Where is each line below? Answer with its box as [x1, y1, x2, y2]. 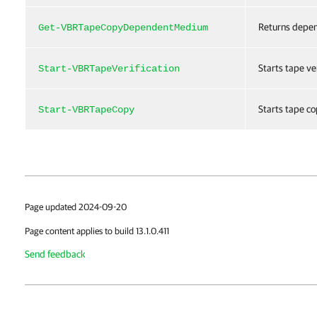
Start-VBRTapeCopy [38, 104, 134, 115]
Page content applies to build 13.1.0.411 [25, 226, 169, 236]
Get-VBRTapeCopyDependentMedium [38, 22, 208, 33]
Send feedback [25, 248, 86, 260]
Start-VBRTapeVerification [38, 63, 180, 74]
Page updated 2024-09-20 [25, 202, 127, 212]
